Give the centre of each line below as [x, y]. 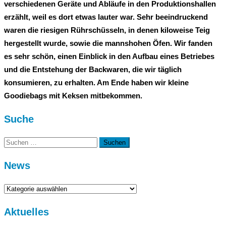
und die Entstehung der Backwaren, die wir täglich [93, 69]
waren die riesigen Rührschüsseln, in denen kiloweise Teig [107, 30]
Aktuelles [26, 212]
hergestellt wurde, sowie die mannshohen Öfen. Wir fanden [108, 43]
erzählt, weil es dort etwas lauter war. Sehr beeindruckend [106, 17]
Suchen [16, 141]
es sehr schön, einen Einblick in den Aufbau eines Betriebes [109, 56]
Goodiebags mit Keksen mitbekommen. [73, 95]
